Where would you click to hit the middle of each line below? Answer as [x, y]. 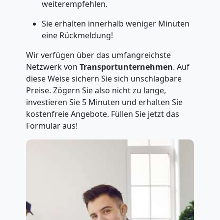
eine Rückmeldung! [77, 35]
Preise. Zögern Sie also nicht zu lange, [96, 90]
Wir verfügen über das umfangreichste [98, 55]
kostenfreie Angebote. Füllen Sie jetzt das [102, 114]
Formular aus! [52, 126]
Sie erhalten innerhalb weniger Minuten [115, 24]
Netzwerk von [53, 67]
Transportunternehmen [126, 67]
